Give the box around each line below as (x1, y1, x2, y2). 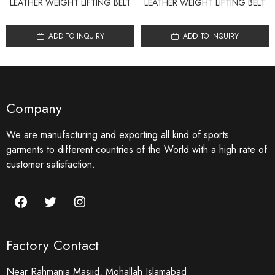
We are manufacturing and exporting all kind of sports (6, 128, 229, 142)
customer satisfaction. (6, 157, 95, 172)
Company (6, 98, 62, 118)
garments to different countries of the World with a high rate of (6, 142, 267, 157)
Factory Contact (6, 235, 99, 255)
